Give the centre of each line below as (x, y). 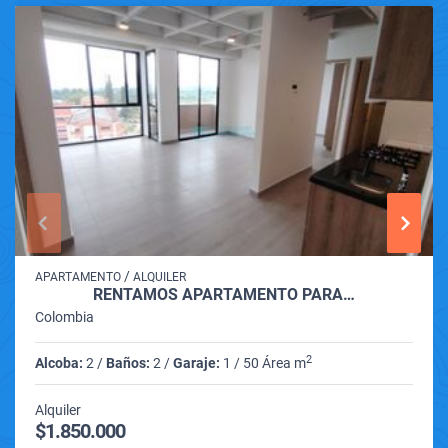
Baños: (128, 362)
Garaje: (196, 362)
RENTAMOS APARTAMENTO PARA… (224, 294)
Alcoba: (59, 362)
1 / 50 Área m (263, 362)
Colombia (64, 316)
